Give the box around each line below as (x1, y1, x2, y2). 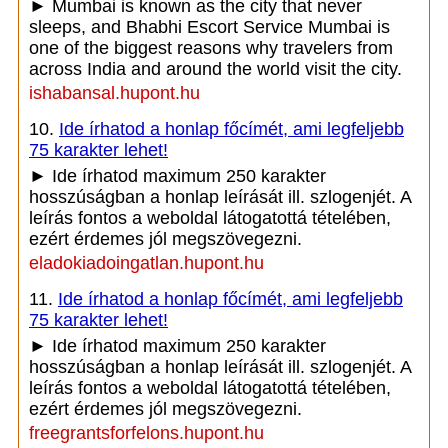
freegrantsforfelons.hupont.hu (29, 423, 264, 443)
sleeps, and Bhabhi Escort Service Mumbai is (29, 17, 390, 37)
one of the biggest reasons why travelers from (29, 38, 393, 58)
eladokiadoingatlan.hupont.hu (29, 253, 264, 273)
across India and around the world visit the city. (29, 59, 402, 79)
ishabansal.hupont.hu (29, 83, 200, 103)
